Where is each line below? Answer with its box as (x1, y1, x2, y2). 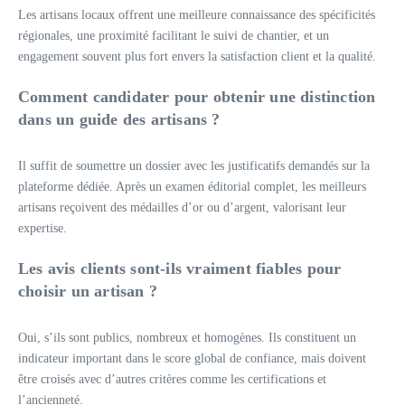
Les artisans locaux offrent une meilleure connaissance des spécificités (18, 8, 375, 22)
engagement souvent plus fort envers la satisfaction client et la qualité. (18, 50, 376, 63)
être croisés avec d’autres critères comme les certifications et (18, 372, 326, 386)
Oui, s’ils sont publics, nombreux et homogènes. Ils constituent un (18, 331, 356, 344)
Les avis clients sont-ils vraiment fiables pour (18, 259, 342, 278)
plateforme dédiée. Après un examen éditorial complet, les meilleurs (18, 180, 366, 193)
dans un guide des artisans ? (18, 110, 221, 128)
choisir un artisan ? (18, 282, 157, 300)
